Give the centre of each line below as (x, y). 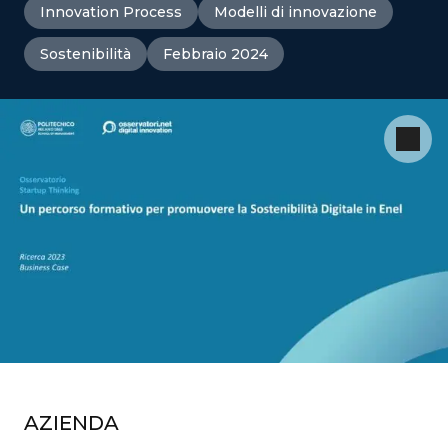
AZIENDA (71, 422)
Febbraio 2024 (215, 54)
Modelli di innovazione (295, 12)
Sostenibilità (85, 54)
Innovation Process (111, 12)
